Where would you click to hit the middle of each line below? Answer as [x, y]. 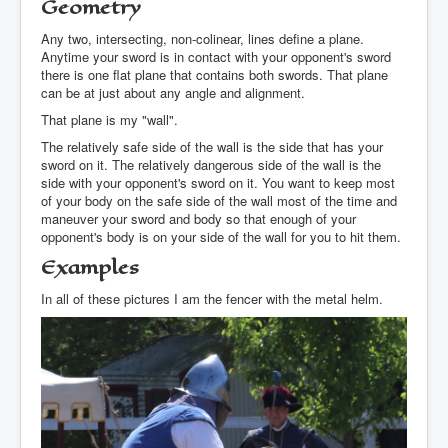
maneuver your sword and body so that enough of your [198, 219]
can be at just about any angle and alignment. [173, 93]
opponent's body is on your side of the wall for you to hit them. [221, 237]
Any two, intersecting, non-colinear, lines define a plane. [202, 39]
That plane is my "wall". [109, 120]
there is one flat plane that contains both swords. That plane [214, 75]
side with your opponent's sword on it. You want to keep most [218, 183]
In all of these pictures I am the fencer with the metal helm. [212, 299]
